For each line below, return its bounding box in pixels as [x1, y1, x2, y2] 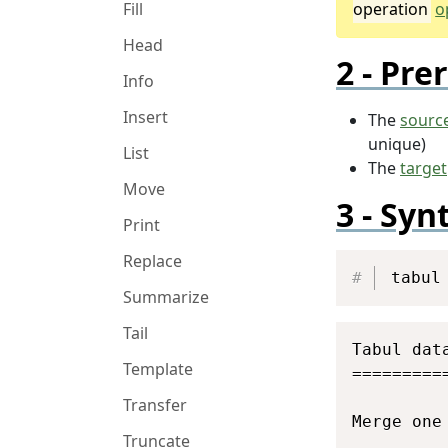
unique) [368, 132, 426, 155]
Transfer [123, 394, 187, 416]
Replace [123, 250, 182, 272]
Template [123, 358, 193, 380]
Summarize [123, 286, 209, 308]
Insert [123, 106, 168, 128]
